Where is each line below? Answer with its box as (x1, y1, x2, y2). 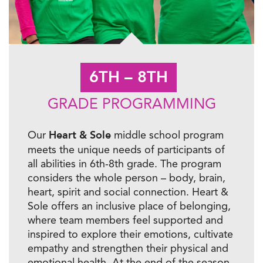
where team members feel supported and (28, 213, 223, 226)
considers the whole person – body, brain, (28, 171, 225, 184)
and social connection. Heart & (80, 185, 228, 198)
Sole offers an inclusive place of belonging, (28, 199, 231, 212)
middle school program (114, 128, 224, 141)
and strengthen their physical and (69, 241, 228, 254)
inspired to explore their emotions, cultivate (28, 227, 233, 240)
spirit (58, 185, 80, 198)
